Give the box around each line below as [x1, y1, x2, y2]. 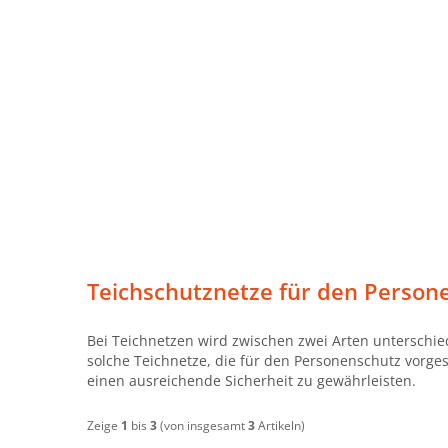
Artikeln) [255, 416, 305, 434]
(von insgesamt [157, 416, 248, 434]
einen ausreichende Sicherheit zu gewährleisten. [87, 370, 416, 390]
